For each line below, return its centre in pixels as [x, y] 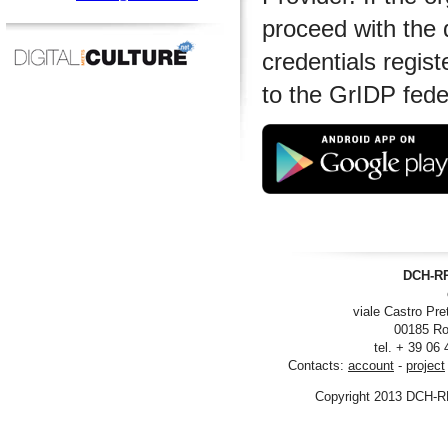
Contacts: [318, 365]
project [425, 365]
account [371, 365]
